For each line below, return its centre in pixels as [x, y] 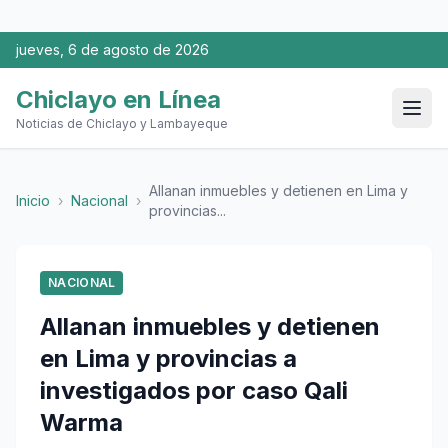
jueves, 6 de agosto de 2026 [112, 49]
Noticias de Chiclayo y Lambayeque [122, 123]
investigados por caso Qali [194, 390]
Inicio [33, 200]
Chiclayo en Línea [118, 99]
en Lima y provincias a [168, 358]
